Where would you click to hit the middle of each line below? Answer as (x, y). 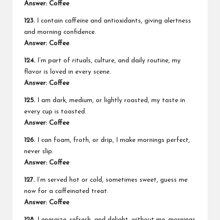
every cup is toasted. (55, 111)
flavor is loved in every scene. (68, 72)
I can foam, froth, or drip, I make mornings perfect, (113, 140)
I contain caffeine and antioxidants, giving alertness (113, 21)
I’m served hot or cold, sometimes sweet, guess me (111, 180)
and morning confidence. (60, 32)
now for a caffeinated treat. (66, 191)
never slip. (39, 151)
